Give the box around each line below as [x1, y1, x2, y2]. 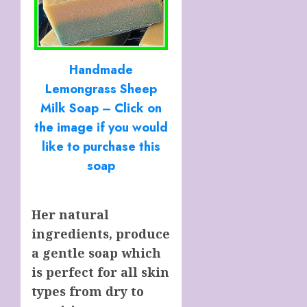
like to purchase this [42, 138, 161, 156]
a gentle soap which [32, 244, 161, 261]
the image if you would [34, 119, 169, 137]
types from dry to [32, 282, 144, 299]
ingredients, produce [32, 225, 170, 242]
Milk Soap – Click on [40, 99, 162, 118]
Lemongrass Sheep [45, 80, 158, 99]
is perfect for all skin [32, 263, 169, 280]
